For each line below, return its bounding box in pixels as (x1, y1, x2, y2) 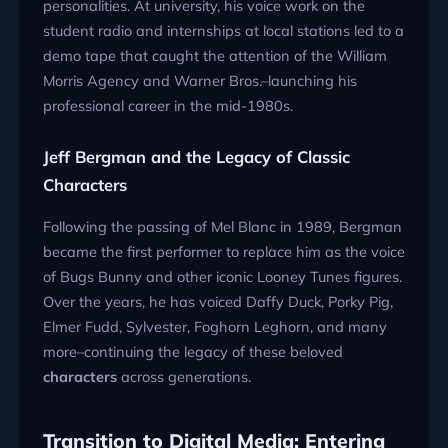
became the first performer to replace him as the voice (42, 241, 405, 261)
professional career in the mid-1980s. (42, 96, 293, 116)
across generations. (116, 366, 251, 386)
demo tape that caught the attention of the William (42, 46, 387, 66)
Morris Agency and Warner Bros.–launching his (42, 71, 357, 91)
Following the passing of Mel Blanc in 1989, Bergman (42, 216, 402, 236)
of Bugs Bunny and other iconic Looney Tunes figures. (42, 266, 402, 286)
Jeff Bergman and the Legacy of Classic (42, 146, 350, 168)
